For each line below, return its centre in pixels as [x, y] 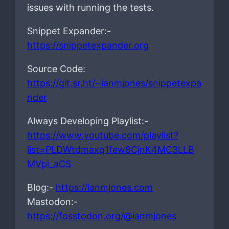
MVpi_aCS [49, 164]
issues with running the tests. [90, 8]
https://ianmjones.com [104, 188]
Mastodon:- [52, 202]
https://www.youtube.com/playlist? [102, 135]
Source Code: [56, 69]
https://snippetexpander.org [88, 45]
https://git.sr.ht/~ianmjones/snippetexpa [114, 83]
